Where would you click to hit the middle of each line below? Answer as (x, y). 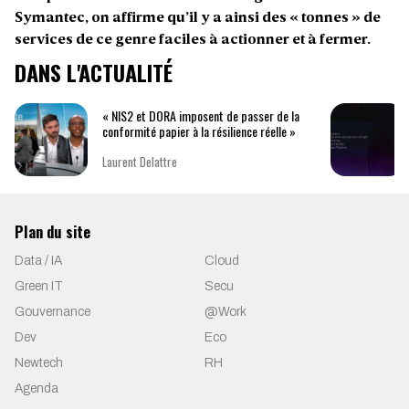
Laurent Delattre (140, 162)
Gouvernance (52, 311)
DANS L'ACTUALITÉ (94, 72)
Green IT (39, 286)
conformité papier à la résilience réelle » (199, 131)
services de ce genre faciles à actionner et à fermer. (193, 40)
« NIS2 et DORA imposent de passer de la (201, 116)
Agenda (37, 388)
